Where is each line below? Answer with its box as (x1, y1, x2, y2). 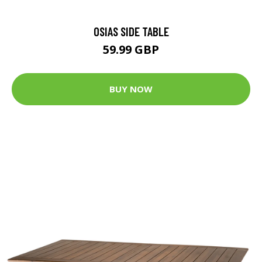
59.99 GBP (103, 41, 159, 57)
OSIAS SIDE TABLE (93, 23, 169, 39)
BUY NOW (109, 83, 153, 95)
